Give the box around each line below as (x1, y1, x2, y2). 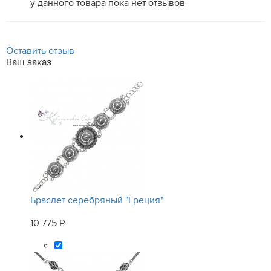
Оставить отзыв (6, 45, 74, 57)
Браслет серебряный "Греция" (30, 194, 163, 206)
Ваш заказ (6, 56, 51, 68)
